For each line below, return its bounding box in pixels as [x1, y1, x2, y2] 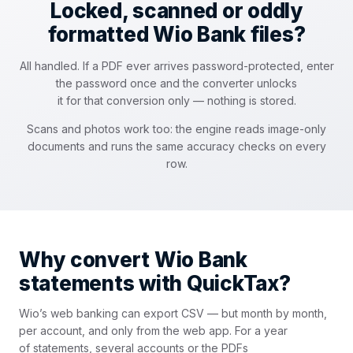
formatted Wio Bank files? [47, 22, 306, 46]
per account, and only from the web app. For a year [19, 324, 288, 337]
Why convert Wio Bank [19, 247, 247, 272]
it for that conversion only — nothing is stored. [57, 94, 296, 107]
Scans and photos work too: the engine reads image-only [27, 122, 326, 136]
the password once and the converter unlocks [56, 76, 297, 90]
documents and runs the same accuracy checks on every [27, 139, 326, 153]
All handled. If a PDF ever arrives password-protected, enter [19, 59, 334, 72]
